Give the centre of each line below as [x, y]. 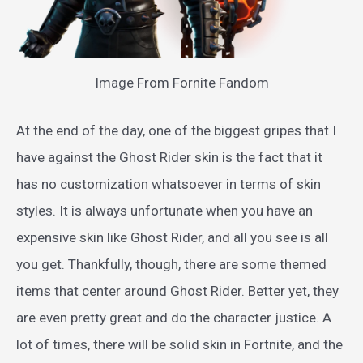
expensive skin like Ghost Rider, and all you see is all [172, 237]
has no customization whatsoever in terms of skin [169, 184]
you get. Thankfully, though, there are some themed [171, 264]
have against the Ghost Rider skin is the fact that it [169, 157]
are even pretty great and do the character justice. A [174, 317]
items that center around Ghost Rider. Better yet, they [177, 290]
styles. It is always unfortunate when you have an [164, 210]
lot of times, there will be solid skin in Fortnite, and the [179, 344]
